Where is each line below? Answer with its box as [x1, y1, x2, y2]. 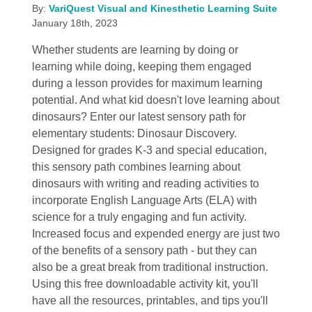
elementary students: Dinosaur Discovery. [31, 127, 237, 139]
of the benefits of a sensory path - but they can [31, 244, 257, 256]
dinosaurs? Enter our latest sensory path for [31, 110, 246, 123]
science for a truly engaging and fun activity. [31, 210, 247, 223]
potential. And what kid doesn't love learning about [31, 93, 279, 106]
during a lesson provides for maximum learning [31, 77, 263, 89]
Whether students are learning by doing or [31, 43, 238, 56]
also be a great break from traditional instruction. [31, 260, 268, 273]
